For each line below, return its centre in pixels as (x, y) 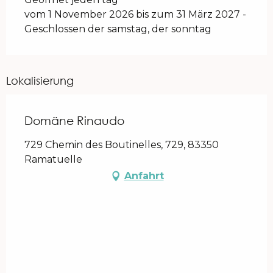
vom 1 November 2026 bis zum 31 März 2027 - (135, 15)
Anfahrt (144, 176)
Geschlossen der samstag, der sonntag (118, 29)
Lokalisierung (40, 81)
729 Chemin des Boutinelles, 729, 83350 (122, 145)
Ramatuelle (53, 160)
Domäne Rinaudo (74, 121)
